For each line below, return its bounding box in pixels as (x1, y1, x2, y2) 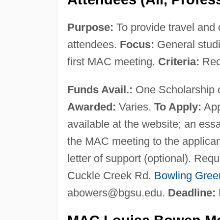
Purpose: (67, 21, 113, 33)
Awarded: (67, 100, 116, 113)
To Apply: (154, 100, 201, 113)
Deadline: (167, 186, 216, 199)
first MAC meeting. (67, 55, 158, 68)
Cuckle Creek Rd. (67, 169, 154, 182)
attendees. (67, 38, 120, 51)
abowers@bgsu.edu (67, 186, 162, 199)
